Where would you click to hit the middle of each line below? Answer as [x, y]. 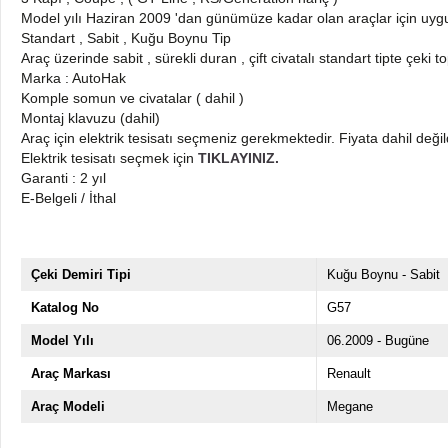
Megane [349, 406]
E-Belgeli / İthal [68, 197]
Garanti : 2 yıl [63, 177]
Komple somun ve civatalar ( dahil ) [132, 97]
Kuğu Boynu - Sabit [383, 274]
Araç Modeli [68, 406]
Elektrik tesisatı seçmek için [109, 157]
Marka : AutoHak [73, 77]
